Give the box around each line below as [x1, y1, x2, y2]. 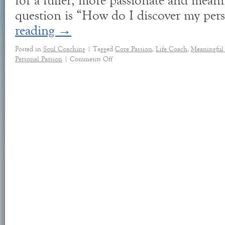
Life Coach [156, 45, 187, 53]
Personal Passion [15, 55, 62, 63]
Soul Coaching [43, 45, 85, 53]
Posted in [15, 45, 41, 53]
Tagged [93, 45, 113, 53]
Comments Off [70, 55, 113, 63]
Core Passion [115, 45, 152, 53]
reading [15, 23, 58, 38]
